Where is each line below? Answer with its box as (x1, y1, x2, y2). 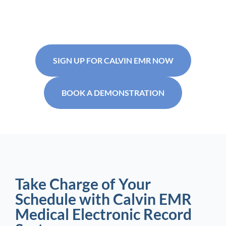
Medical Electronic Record (15, 204, 192, 223)
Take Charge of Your (15, 174, 151, 193)
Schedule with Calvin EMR (15, 189, 192, 208)
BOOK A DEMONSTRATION (62, 87, 164, 97)
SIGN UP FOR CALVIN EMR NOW (52, 55, 174, 65)
